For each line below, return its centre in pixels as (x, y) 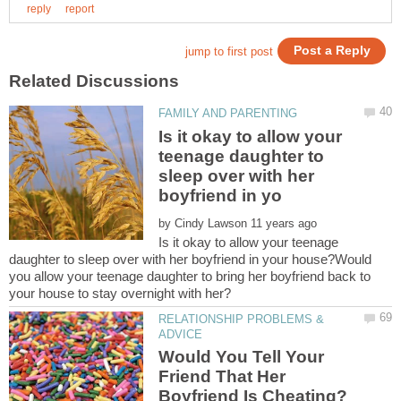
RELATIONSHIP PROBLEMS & (242, 319)
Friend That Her (222, 377)
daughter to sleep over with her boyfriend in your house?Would (190, 259)
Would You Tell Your (242, 357)
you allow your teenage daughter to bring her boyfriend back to (190, 276)
